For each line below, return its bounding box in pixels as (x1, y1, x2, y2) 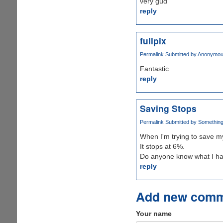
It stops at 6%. (139, 142, 185, 150)
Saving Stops (139, 102, 197, 114)
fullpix (139, 34, 166, 47)
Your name (135, 209, 172, 218)
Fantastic (139, 64, 169, 73)
